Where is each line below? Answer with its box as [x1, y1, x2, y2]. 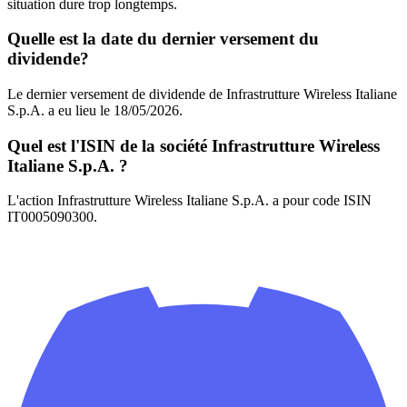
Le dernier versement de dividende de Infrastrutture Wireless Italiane [7, 85, 397, 102]
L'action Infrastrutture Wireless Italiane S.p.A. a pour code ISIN [7, 193, 372, 209]
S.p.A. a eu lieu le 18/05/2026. [7, 102, 183, 118]
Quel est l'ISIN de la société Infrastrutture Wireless [7, 135, 380, 155]
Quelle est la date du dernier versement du [7, 29, 319, 49]
